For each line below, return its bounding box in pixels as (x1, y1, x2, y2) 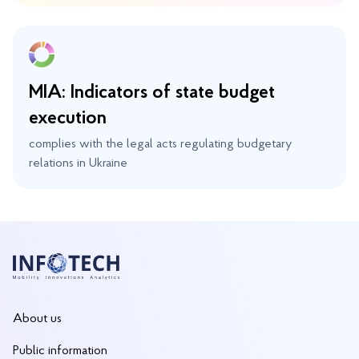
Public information (13, 345, 107, 357)
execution (29, 109, 107, 128)
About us (13, 313, 62, 325)
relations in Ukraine (29, 157, 127, 170)
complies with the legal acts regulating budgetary (29, 138, 292, 151)
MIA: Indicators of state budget (29, 83, 275, 103)
